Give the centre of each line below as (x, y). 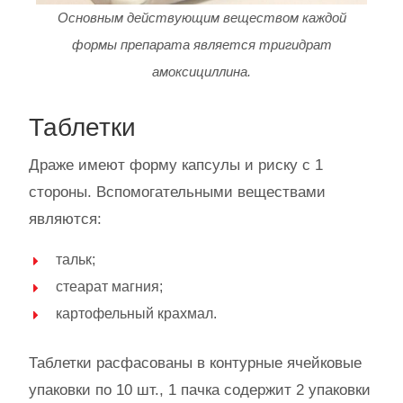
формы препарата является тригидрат (201, 45)
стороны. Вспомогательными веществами (177, 193)
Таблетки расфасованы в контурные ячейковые (195, 363)
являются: (65, 219)
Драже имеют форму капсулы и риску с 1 (176, 166)
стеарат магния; (109, 287)
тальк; (76, 260)
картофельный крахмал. (136, 314)
